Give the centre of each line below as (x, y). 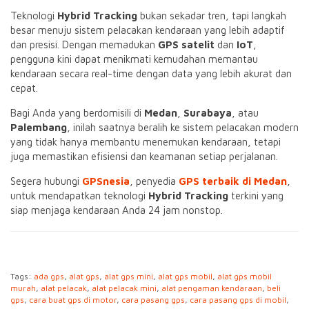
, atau (245, 113)
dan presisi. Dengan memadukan (84, 44)
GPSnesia (106, 181)
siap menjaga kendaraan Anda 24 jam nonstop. (117, 210)
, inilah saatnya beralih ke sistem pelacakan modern (183, 127)
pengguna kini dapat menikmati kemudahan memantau (134, 59)
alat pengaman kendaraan (212, 288)
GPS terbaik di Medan (233, 181)
